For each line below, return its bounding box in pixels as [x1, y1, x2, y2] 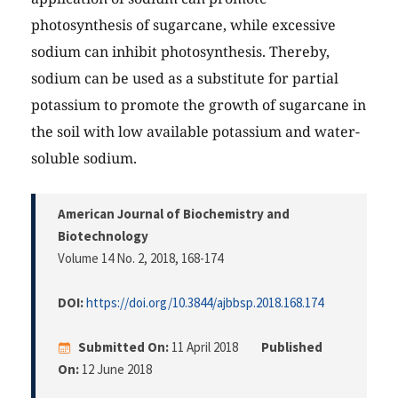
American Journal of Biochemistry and [58, 205, 290, 223]
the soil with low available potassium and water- [31, 122, 360, 142]
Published [261, 338, 322, 356]
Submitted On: [78, 338, 169, 356]
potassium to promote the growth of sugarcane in [31, 95, 366, 115]
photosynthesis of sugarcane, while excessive [31, 15, 336, 36]
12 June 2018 [79, 361, 152, 378]
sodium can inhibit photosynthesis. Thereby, [31, 42, 330, 62]
